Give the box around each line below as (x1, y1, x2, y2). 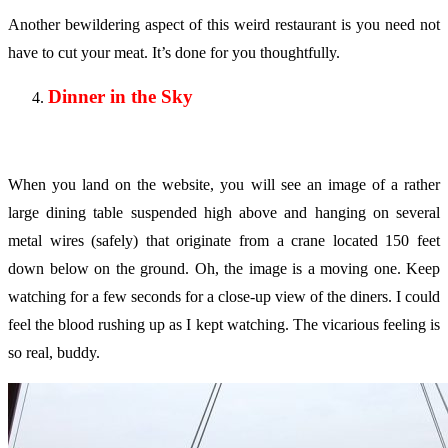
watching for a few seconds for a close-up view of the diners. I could (8, 287, 440, 305)
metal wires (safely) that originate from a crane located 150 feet (8, 231, 440, 249)
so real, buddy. (8, 343, 100, 361)
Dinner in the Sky (48, 86, 193, 108)
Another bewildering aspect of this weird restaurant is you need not (8, 16, 440, 34)
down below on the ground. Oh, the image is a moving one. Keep (8, 259, 440, 277)
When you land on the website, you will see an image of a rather (8, 175, 440, 193)
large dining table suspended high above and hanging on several (8, 203, 440, 221)
